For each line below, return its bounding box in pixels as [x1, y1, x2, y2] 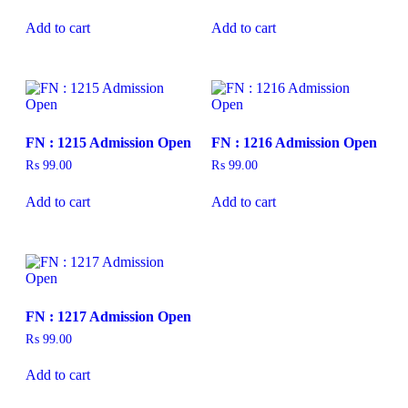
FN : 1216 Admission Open [210, 134, 377, 150]
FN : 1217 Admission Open [25, 308, 191, 324]
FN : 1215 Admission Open [25, 134, 191, 150]
